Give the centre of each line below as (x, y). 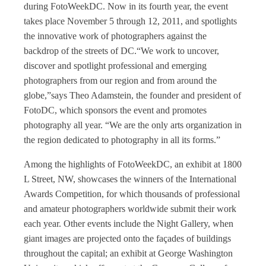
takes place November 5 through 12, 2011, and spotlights (130, 21)
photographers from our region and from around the (120, 80)
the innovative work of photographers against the (115, 36)
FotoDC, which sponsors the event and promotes (115, 110)
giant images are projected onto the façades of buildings (127, 238)
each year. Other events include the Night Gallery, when (129, 224)
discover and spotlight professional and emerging (115, 66)
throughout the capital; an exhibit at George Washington (128, 253)
